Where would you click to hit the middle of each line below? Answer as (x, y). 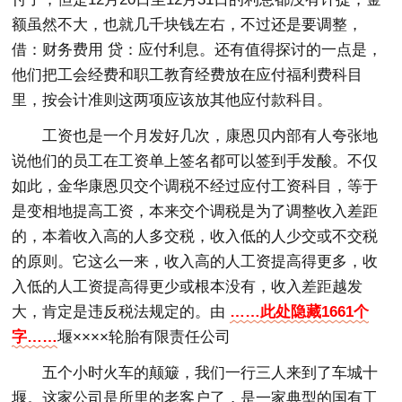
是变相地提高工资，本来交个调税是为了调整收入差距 (195, 212)
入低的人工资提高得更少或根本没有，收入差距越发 (188, 287)
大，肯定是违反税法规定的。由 (121, 312)
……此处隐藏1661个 (300, 312)
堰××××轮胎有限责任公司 (144, 337)
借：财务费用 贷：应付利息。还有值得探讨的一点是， (197, 50)
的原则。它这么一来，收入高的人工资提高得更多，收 (195, 262)
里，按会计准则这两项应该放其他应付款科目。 (172, 100)
